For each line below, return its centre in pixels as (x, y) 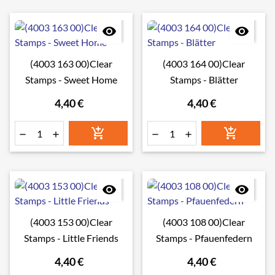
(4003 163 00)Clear (71, 64)
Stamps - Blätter (204, 79)
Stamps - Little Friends (71, 238)
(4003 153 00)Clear (71, 222)
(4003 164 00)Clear (204, 64)
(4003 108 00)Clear (204, 222)
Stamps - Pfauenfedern (204, 238)
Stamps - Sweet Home (71, 79)
